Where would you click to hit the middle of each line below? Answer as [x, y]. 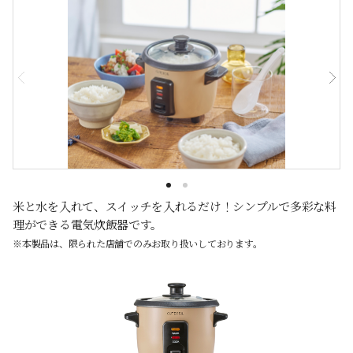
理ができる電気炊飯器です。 [88, 224]
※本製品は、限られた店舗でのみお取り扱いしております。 [137, 243]
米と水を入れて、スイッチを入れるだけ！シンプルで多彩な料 [175, 206]
